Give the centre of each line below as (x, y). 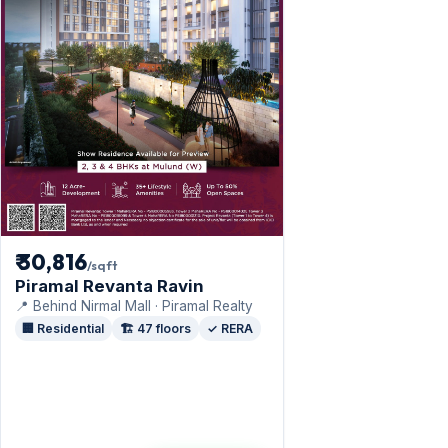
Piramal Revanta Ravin (109, 285)
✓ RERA (229, 328)
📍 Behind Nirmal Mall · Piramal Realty (133, 305)
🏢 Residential (63, 328)
